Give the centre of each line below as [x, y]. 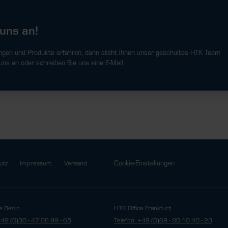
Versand [75, 163]
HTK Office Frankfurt [142, 208]
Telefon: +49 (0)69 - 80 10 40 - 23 [163, 220]
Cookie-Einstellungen [144, 163]
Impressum [36, 163]
